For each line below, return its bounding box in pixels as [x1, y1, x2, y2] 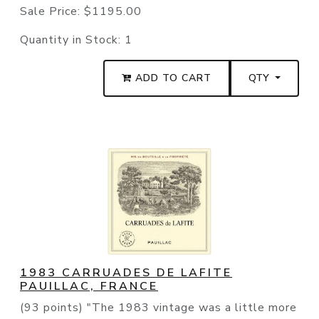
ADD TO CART [132, 71, 212, 85]
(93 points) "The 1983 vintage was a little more [20, 300, 297, 316]
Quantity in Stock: [20, 32, 125, 48]
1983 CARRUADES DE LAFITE [20, 265, 232, 281]
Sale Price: [20, 4, 84, 20]
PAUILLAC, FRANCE [20, 278, 158, 295]
